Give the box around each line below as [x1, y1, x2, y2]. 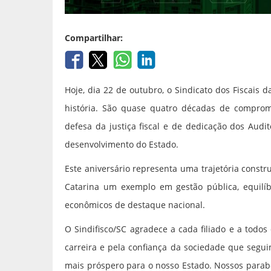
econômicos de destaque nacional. [65, 199, 205, 211]
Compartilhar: [65, 32, 123, 44]
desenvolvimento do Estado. [65, 139, 178, 150]
